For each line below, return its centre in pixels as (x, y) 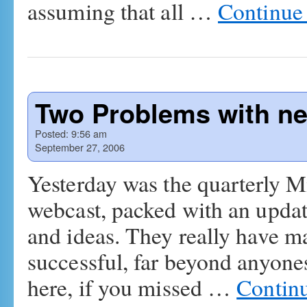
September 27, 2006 (80, 147)
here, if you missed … (132, 287)
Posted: (52, 133)
